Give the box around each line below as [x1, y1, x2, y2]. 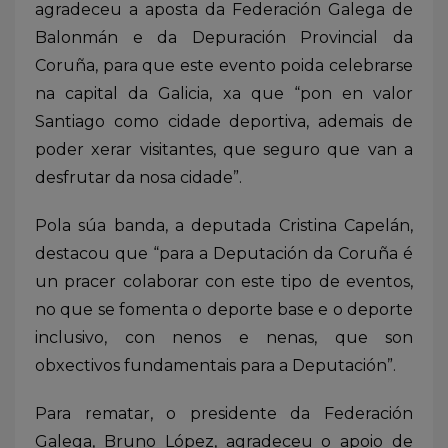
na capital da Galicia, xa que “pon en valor [35, 83, 413, 103]
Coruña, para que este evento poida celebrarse [35, 55, 413, 75]
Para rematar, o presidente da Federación [35, 403, 413, 423]
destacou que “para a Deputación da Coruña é [35, 243, 413, 263]
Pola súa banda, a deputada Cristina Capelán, [35, 215, 413, 235]
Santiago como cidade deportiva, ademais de [35, 111, 413, 131]
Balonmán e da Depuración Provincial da [35, 27, 413, 47]
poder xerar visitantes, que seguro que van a [35, 139, 413, 159]
